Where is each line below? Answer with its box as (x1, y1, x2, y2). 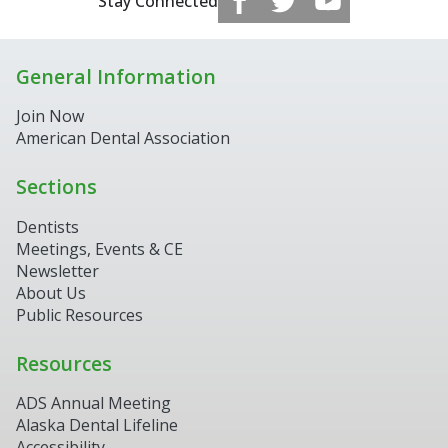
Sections (16, 173, 97, 201)
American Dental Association (16, 127, 230, 150)
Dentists (16, 215, 79, 238)
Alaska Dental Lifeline (16, 414, 178, 436)
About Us (16, 281, 86, 304)
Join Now (16, 105, 84, 128)
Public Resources (16, 303, 143, 326)
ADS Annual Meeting (16, 392, 171, 414)
